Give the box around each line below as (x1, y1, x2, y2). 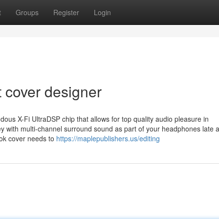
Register (53, 7, 79, 17)
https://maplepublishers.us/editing (56, 133, 160, 143)
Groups (16, 7, 39, 17)
